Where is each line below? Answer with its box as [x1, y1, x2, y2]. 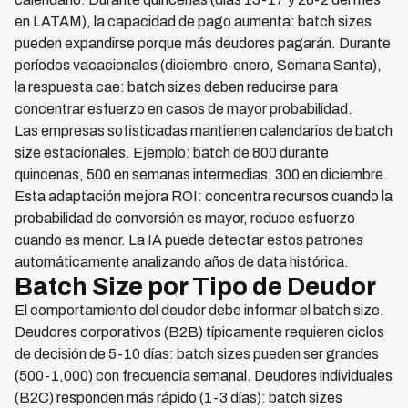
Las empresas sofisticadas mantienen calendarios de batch [15, 123, 393, 138]
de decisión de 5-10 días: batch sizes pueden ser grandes [15, 346, 379, 362]
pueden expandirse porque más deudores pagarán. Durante [15, 36, 391, 51]
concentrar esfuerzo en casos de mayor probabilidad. [15, 101, 352, 117]
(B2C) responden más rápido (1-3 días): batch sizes [15, 390, 342, 405]
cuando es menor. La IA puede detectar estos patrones [15, 232, 363, 248]
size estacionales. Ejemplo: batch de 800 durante [15, 145, 329, 160]
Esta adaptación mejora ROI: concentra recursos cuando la [15, 189, 393, 204]
